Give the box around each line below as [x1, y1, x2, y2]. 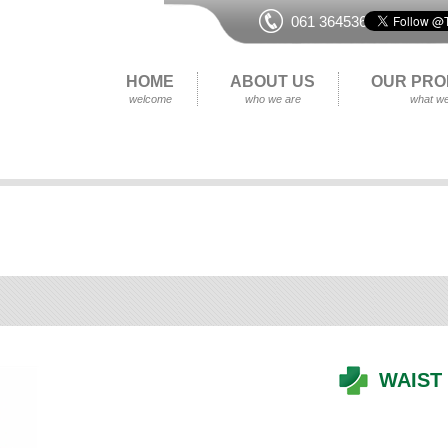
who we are [244, 93, 301, 105]
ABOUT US [230, 73, 315, 90]
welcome [128, 93, 172, 105]
